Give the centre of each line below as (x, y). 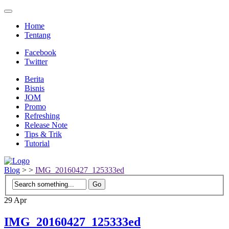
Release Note (46, 125)
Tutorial (37, 143)
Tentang (38, 35)
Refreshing (42, 116)
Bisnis (35, 88)
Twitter (36, 62)
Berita (34, 79)
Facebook (40, 52)
